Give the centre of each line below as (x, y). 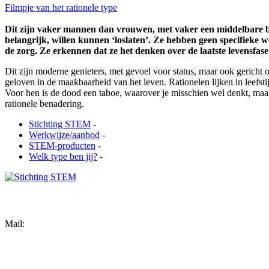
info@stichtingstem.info (72, 224)
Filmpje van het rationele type (61, 7)
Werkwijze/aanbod (64, 134)
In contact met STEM (49, 201)
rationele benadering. (44, 103)
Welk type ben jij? (63, 156)
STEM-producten (62, 145)
